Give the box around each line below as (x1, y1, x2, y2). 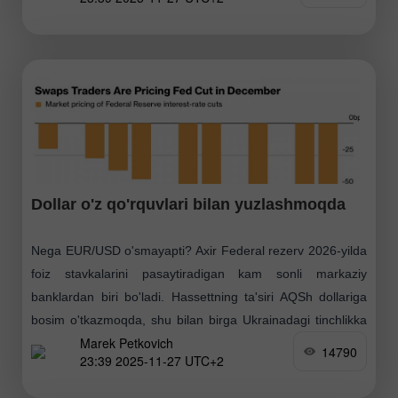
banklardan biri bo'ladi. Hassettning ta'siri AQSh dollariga (31, 290, 367, 305)
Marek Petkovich (80, 333, 173, 352)
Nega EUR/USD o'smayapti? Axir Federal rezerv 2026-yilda (31, 243, 367, 259)
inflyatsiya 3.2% (31, 19, 118, 34)
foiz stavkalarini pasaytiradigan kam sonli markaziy (31, 267, 367, 282)
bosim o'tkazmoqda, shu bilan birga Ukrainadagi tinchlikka (31, 313, 367, 328)
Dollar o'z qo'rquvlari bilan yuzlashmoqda (31, 195, 346, 214)
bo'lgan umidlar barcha (31, 336, 160, 351)
